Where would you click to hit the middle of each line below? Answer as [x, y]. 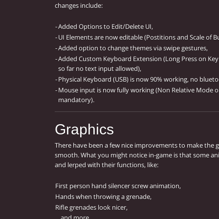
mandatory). [76, 100]
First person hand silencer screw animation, [118, 186]
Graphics [84, 130]
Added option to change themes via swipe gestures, [133, 48]
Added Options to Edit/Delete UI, [106, 27]
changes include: [79, 6]
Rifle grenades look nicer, [91, 208]
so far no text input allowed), [100, 69]
